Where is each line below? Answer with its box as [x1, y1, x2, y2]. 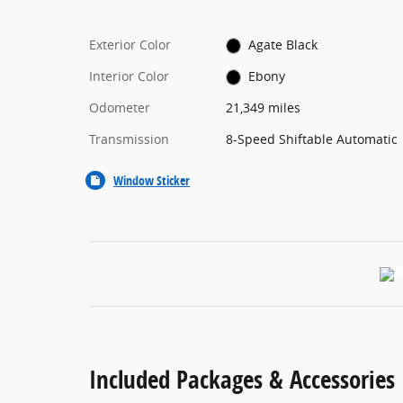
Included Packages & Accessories [89, 362, 395, 396]
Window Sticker [113, 171, 190, 189]
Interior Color [89, 67, 169, 85]
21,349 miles [225, 98, 300, 116]
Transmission [89, 130, 169, 148]
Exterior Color [89, 35, 171, 53]
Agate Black [248, 35, 318, 53]
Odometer [89, 98, 150, 116]
